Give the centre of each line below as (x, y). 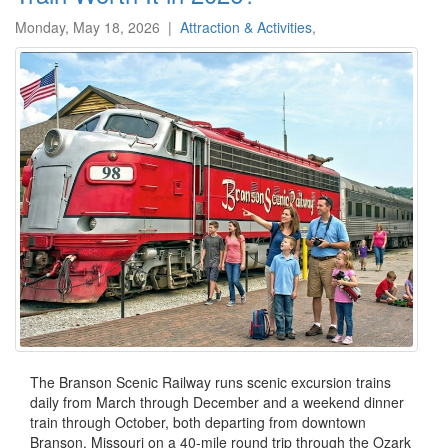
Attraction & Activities (246, 27)
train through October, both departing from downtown (198, 422)
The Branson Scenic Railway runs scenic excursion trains (210, 382)
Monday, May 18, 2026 (87, 27)
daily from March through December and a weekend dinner (217, 402)
